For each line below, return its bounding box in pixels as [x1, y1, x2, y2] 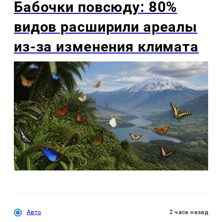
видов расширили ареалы [14, 18, 198, 35]
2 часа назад [169, 209, 208, 216]
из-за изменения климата [14, 38, 199, 55]
